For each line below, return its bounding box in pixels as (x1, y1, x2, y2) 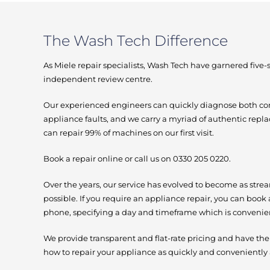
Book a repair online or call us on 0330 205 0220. (43, 154, 231, 164)
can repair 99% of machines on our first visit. (43, 128, 214, 138)
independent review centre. (43, 74, 152, 84)
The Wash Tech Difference (43, 32, 228, 50)
